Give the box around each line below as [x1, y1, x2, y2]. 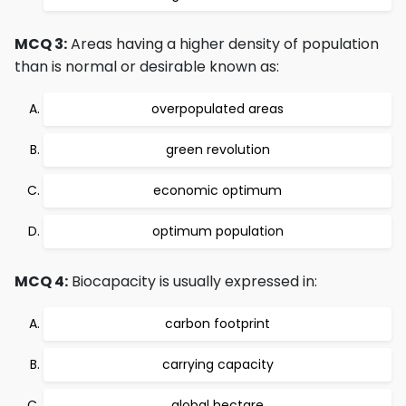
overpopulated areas [151, 100, 284, 118]
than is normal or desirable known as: [14, 56, 279, 77]
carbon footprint [165, 314, 270, 333]
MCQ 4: [14, 271, 68, 292]
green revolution [165, 140, 270, 159]
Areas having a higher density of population [67, 34, 379, 54]
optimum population [151, 222, 284, 240]
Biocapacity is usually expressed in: [68, 271, 317, 292]
